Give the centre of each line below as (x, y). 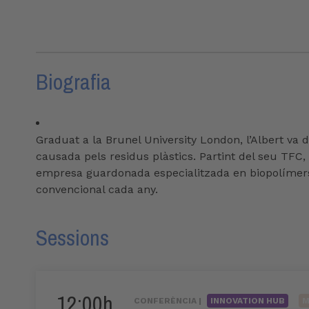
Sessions (72, 238)
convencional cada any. (97, 190)
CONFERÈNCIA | (169, 301)
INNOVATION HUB (248, 301)
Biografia (73, 82)
